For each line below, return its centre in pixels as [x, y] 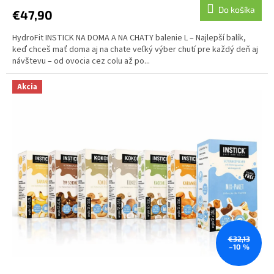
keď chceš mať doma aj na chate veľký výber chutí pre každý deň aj [135, 50]
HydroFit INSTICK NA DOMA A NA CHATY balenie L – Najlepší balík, [129, 38]
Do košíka [237, 10]
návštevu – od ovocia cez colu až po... [81, 61]
